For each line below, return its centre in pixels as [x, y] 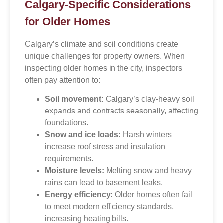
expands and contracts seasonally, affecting [121, 111]
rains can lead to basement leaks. [104, 182]
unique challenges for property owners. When [105, 56]
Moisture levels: [74, 170]
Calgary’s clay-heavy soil [149, 99]
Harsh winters [146, 134]
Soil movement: [74, 99]
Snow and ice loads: [83, 134]
